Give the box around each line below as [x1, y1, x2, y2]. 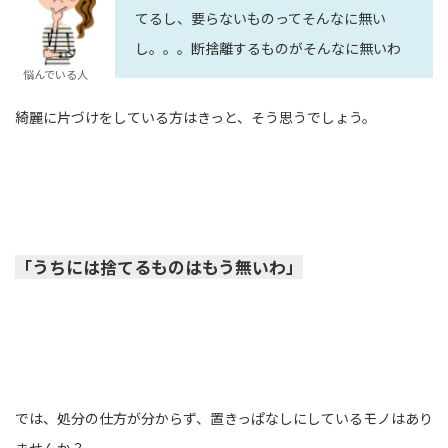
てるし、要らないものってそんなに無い [135, 8, 386, 29]
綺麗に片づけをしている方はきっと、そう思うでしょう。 [15, 107, 376, 128]
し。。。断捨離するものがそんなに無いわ [135, 38, 401, 59]
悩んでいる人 [22, 65, 88, 82]
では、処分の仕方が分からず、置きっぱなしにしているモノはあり [15, 408, 433, 429]
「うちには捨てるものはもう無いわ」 [15, 255, 303, 280]
